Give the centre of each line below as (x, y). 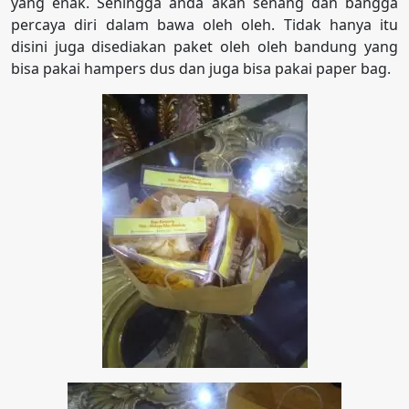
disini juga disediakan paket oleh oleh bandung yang (204, 46)
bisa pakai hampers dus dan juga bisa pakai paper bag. (201, 68)
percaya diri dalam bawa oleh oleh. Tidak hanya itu (204, 24)
